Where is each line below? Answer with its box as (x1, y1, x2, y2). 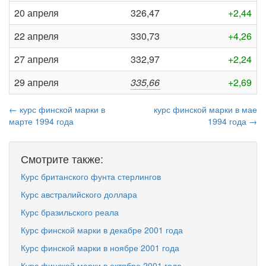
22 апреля (14, 29, 59, 43)
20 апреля (14, 6, 59, 20)
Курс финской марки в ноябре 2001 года (21, 242, 179, 254)
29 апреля (14, 75, 59, 89)
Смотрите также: (21, 151, 103, 166)
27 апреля (14, 52, 59, 66)
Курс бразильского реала (21, 206, 119, 218)
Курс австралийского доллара (21, 188, 137, 200)
